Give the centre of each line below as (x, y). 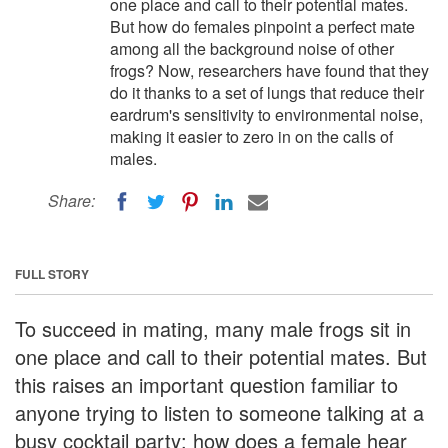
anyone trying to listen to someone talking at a (219, 412)
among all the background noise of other (252, 48)
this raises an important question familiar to (206, 384)
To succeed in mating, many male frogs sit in (213, 328)
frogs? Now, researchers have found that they (269, 70)
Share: (71, 200)
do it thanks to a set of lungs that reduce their (267, 92)
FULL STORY (52, 273)
